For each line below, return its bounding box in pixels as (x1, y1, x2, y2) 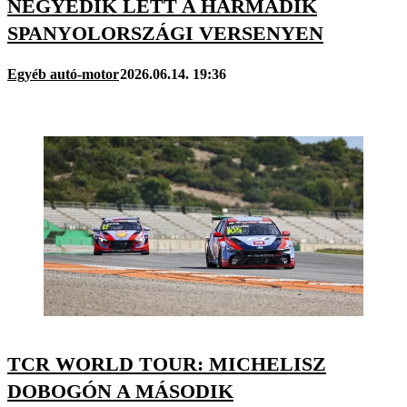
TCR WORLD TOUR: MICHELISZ (7, 352, 326, 376)
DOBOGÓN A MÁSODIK (7, 380, 233, 403)
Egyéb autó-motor (7, 66, 119, 83)
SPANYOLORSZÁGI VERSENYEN (7, 21, 323, 45)
